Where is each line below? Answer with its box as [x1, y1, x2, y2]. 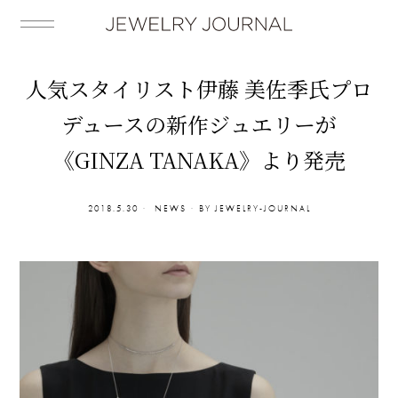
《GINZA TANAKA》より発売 [52, 144, 346, 175]
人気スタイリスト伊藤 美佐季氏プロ [26, 73, 372, 104]
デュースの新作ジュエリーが [61, 108, 337, 139]
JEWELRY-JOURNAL [214, 203, 311, 214]
